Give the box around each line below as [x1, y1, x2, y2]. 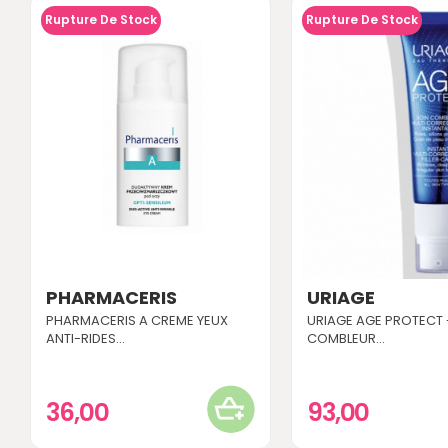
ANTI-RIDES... [46, 328, 125, 348]
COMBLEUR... [306, 328, 385, 348]
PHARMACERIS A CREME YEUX [46, 310, 228, 330]
